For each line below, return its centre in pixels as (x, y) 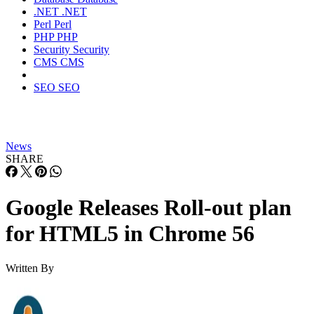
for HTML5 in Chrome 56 (130, 234)
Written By (30, 268)
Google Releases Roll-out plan (149, 208)
